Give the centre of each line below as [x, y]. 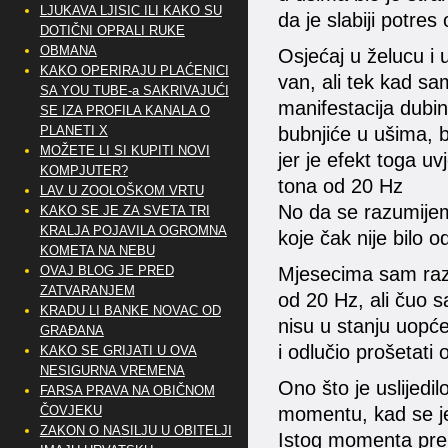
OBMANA [68, 50]
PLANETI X [73, 130]
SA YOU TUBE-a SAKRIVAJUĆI [134, 90]
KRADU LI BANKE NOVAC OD [130, 310]
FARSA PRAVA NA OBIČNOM [127, 390]
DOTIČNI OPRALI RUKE [112, 30]
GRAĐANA [71, 330]
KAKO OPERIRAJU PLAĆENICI [134, 70]
